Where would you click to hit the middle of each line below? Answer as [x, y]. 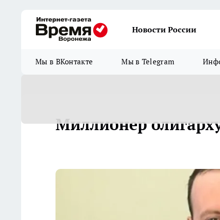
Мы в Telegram [148, 62]
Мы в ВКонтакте [64, 62]
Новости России [164, 29]
